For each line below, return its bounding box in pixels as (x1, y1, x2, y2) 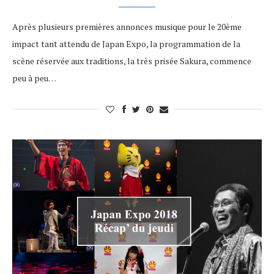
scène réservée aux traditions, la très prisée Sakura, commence (12, 55, 251, 67)
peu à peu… (12, 72, 56, 84)
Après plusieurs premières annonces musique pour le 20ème (12, 21, 242, 32)
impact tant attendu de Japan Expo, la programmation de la (12, 38, 240, 50)
